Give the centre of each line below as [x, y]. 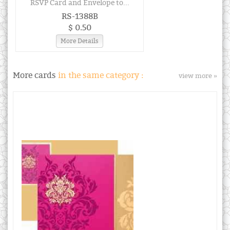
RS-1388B [80, 16]
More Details [80, 41]
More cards [35, 75]
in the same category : [101, 75]
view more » [198, 76]
